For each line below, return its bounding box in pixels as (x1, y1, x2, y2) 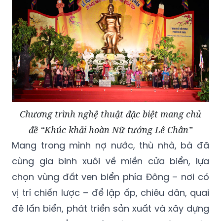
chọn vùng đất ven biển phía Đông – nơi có (12, 170, 209, 183)
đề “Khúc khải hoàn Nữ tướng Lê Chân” (29, 123, 192, 136)
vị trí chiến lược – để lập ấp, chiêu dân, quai (12, 186, 209, 199)
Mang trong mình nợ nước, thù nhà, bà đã (12, 139, 209, 151)
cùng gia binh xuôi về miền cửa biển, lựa (12, 154, 209, 167)
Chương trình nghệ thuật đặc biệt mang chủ (20, 108, 201, 120)
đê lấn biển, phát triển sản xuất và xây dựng (12, 202, 209, 215)
